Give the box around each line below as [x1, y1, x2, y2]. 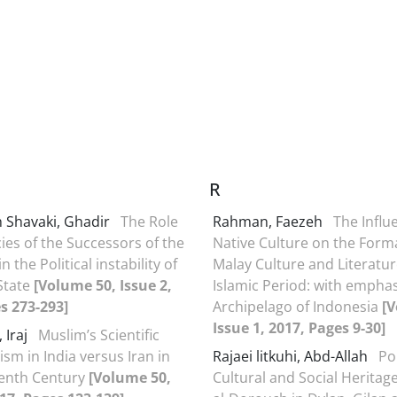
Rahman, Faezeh [213, 211, 326, 231]
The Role [121, 211, 178, 231]
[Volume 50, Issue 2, [34, 275, 172, 295]
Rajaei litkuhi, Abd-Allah [213, 346, 371, 366]
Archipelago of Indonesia [213, 296, 382, 316]
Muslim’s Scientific [38, 324, 160, 345]
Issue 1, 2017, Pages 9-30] [213, 317, 385, 338]
